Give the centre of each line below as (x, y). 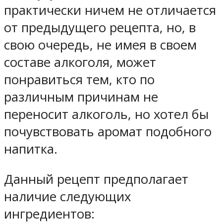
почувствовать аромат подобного (108, 132)
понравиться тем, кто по (79, 80)
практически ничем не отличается (110, 10)
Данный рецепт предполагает (96, 179)
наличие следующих (67, 196)
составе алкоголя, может (80, 62)
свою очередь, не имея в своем (100, 45)
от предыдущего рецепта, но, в (100, 28)
